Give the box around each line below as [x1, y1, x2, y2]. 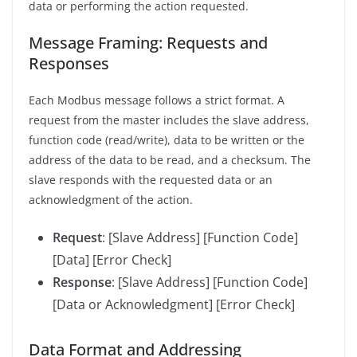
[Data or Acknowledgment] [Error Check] [53, 295, 295, 313]
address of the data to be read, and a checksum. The [29, 151, 311, 167]
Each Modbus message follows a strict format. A [29, 92, 284, 108]
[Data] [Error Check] [53, 250, 171, 269]
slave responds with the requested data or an [29, 171, 273, 187]
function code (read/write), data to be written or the [29, 131, 304, 147]
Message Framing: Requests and [29, 31, 268, 53]
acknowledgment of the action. [29, 191, 193, 207]
